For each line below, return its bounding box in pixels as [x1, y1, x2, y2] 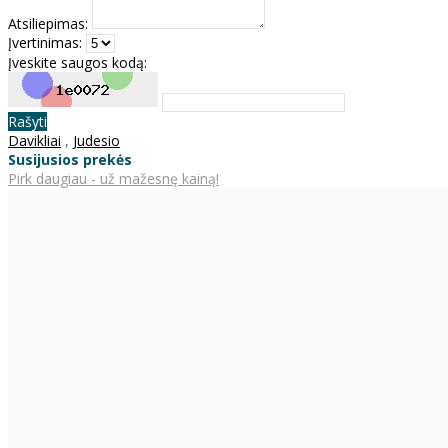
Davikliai [8, 130, 61, 150]
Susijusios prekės [8, 149, 132, 169]
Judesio [73, 130, 120, 150]
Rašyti [8, 111, 47, 131]
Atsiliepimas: [8, 13, 88, 33]
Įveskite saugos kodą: [8, 52, 147, 72]
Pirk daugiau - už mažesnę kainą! [8, 168, 219, 188]
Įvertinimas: [8, 32, 82, 52]
